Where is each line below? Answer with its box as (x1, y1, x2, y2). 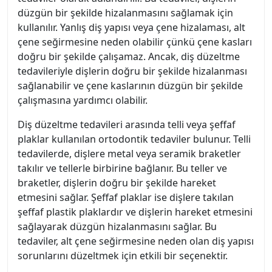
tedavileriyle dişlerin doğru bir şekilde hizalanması (18, 64, 247, 78)
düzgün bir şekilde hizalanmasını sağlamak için (18, 6, 233, 19)
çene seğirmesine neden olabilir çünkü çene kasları (18, 35, 252, 49)
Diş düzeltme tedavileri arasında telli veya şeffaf (18, 118, 236, 131)
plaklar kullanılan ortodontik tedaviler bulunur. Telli (18, 132, 251, 146)
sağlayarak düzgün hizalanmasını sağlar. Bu (18, 220, 217, 233)
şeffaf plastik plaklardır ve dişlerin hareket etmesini (18, 205, 253, 219)
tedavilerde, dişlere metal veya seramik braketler (18, 147, 241, 160)
